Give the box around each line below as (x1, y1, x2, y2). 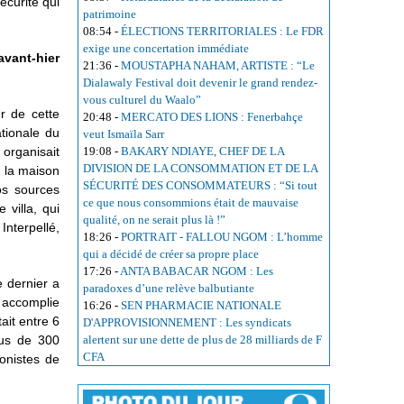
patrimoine (83, 7, 136, 22)
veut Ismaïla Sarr (83, 127, 164, 142)
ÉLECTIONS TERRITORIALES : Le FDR (121, 24, 324, 39)
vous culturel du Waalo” (83, 93, 201, 107)
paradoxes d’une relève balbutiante (83, 281, 254, 296)
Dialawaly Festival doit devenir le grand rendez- (83, 76, 317, 90)
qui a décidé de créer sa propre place (83, 247, 259, 262)
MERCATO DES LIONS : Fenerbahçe (121, 110, 303, 124)
